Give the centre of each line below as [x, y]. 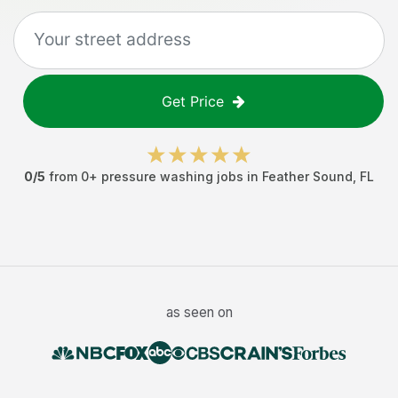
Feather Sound [307, 176]
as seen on [199, 312]
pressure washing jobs [172, 176]
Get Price [193, 101]
